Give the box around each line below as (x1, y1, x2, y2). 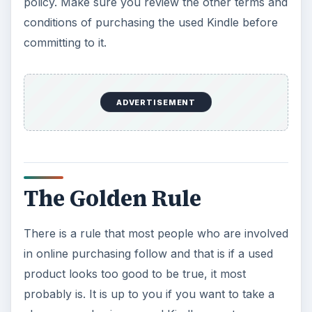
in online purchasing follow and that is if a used (23, 247, 273, 261)
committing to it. (23, 36, 107, 50)
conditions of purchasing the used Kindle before (23, 15, 278, 30)
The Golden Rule (23, 182, 201, 214)
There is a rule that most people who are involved (23, 226, 288, 241)
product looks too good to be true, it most (23, 267, 246, 281)
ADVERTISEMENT (116, 97, 196, 107)
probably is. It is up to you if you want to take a (23, 287, 274, 302)
